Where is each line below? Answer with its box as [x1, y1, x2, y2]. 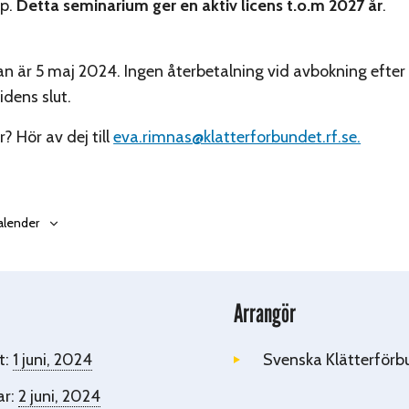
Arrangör [234, 297, 296, 329]
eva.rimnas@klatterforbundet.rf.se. [113, 126, 362, 147]
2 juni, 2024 [18, 385, 100, 406]
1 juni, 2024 [13, 349, 92, 370]
